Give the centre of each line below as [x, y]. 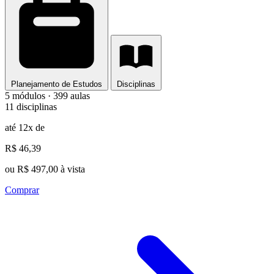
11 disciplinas [31, 107]
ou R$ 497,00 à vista [45, 169]
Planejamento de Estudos [57, 84]
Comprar [22, 190]
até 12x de [25, 128]
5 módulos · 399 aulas [47, 96]
